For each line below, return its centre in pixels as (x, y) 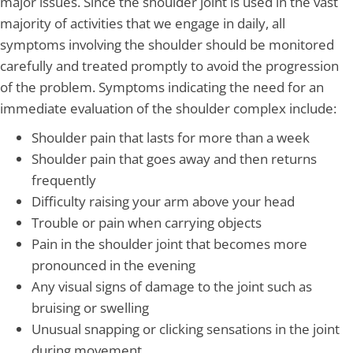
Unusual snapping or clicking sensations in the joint (186, 329)
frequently (64, 180)
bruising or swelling (90, 308)
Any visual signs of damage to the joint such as (172, 287)
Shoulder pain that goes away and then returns (174, 159)
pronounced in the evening (113, 266)
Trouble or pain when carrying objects (147, 223)
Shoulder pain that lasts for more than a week (171, 138)
